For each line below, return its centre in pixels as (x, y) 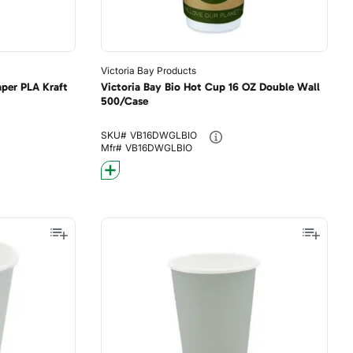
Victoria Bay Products (148, 71)
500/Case (124, 101)
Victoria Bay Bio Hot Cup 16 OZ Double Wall (210, 87)
